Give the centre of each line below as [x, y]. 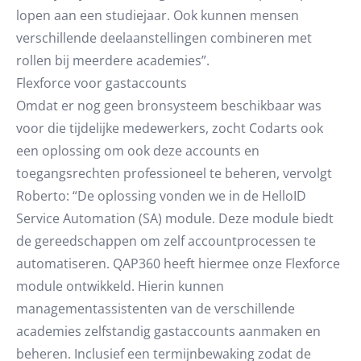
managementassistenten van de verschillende [156, 309]
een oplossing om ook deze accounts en [138, 151]
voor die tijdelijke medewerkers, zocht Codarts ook [170, 128]
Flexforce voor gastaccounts [102, 83]
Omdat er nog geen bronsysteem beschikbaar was [169, 106]
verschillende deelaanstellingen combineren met [164, 38]
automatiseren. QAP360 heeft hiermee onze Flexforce [178, 263]
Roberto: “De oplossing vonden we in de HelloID [161, 196]
